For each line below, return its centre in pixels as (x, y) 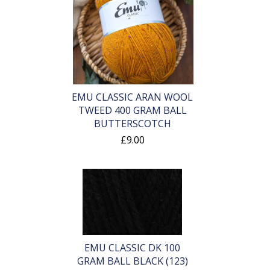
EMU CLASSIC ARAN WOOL (133, 97)
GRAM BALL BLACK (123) (132, 261)
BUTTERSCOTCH (132, 124)
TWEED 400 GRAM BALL (132, 111)
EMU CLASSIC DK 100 (133, 248)
